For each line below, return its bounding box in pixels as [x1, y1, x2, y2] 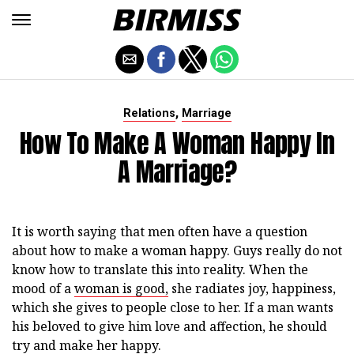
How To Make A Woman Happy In [19, 124, 335, 163]
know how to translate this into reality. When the [12, 261, 308, 278]
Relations [122, 107, 175, 120]
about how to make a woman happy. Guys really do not [12, 242, 342, 259]
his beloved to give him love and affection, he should [12, 318, 327, 335]
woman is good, [74, 280, 168, 297]
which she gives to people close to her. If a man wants [12, 299, 333, 316]
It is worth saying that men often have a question [12, 223, 307, 240]
